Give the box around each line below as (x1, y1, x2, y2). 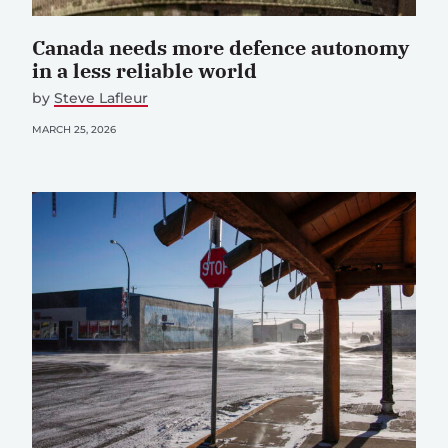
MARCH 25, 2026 (32, 123, 116, 137)
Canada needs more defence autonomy (32, 34, 409, 62)
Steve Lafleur (54, 89, 148, 108)
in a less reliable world (32, 57, 257, 85)
